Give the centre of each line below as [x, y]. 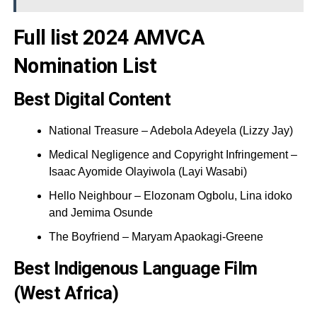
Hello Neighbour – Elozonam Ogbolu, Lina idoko [170, 195]
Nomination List [85, 65]
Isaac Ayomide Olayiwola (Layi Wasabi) [148, 171]
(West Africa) [66, 293]
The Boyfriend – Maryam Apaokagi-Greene [156, 236]
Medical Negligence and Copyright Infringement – [173, 154]
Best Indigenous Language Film [135, 268]
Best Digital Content [92, 99]
